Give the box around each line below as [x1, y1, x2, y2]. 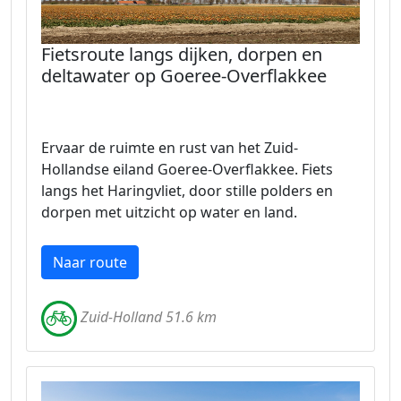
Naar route [53, 252, 127, 272]
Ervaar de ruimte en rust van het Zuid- [41, 137, 298, 158]
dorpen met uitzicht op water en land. [41, 201, 297, 222]
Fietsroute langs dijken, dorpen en [41, 41, 322, 66]
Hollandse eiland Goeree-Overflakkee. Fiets [41, 158, 333, 179]
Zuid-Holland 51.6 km [81, 307, 217, 328]
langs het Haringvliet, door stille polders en [41, 180, 333, 200]
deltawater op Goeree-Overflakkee [41, 63, 327, 88]
